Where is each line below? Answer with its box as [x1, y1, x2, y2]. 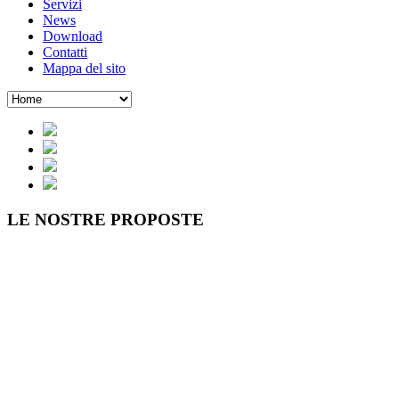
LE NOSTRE [7, 209, 106, 229]
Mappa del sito [43, 61, 126, 76]
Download [43, 28, 102, 44]
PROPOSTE [110, 209, 204, 229]
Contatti [43, 45, 87, 60]
